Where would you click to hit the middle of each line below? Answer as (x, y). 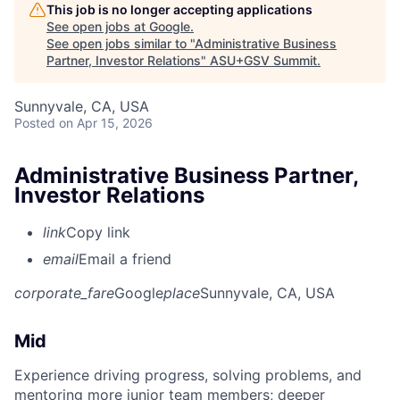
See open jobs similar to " (121, 43)
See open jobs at (98, 26)
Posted (35, 122)
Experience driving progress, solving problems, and (188, 375)
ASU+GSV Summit (263, 60)
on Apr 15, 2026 (106, 122)
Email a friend (125, 259)
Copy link (98, 233)
